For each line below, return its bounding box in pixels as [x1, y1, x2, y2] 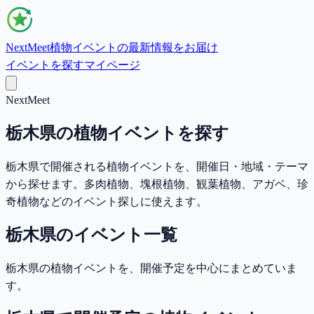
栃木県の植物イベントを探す [6, 123, 229, 142]
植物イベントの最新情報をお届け [50, 41, 218, 53]
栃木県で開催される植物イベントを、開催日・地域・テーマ [6, 160, 308, 172]
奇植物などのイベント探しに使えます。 [6, 195, 207, 207]
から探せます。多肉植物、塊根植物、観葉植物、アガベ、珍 [6, 177, 308, 190]
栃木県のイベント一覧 [6, 225, 177, 244]
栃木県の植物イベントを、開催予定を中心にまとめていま [6, 261, 297, 274]
